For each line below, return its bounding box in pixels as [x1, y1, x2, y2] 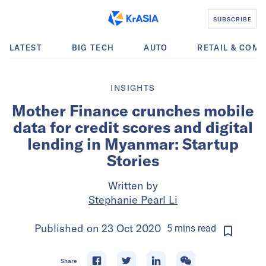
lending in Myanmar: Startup [27, 134, 239, 154]
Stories [107, 151, 159, 170]
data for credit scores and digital [13, 118, 253, 137]
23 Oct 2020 [101, 221, 161, 235]
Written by [108, 179, 158, 192]
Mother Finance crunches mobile [12, 101, 254, 121]
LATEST [9, 43, 42, 52]
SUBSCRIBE [213, 15, 252, 23]
